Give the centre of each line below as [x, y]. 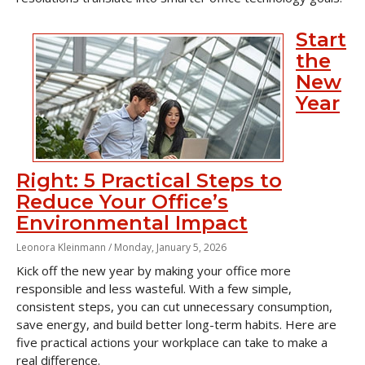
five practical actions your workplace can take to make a [172, 342]
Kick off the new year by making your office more [154, 270]
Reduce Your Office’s [122, 202]
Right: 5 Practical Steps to [149, 180]
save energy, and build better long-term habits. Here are [176, 324]
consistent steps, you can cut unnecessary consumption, [174, 306]
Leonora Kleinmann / [65, 247]
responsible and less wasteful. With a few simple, [154, 288]
